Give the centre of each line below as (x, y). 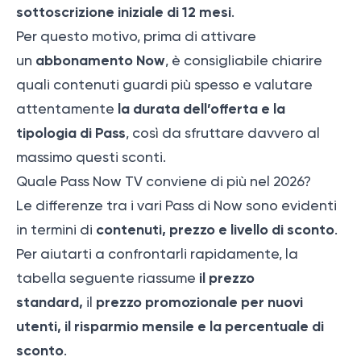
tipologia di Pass (71, 133)
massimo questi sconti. (91, 157)
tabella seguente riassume (108, 278)
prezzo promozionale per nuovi (198, 302)
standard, (50, 302)
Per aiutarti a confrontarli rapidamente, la (157, 253)
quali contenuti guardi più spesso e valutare (164, 84)
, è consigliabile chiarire (244, 60)
